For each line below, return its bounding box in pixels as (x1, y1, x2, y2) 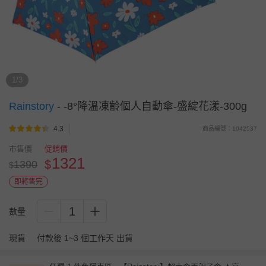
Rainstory (9, 100, 57, 112)
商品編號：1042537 (202, 125, 257, 132)
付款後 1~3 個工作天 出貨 (37, 233, 133, 243)
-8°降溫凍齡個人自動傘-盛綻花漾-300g (61, 100, 247, 112)
